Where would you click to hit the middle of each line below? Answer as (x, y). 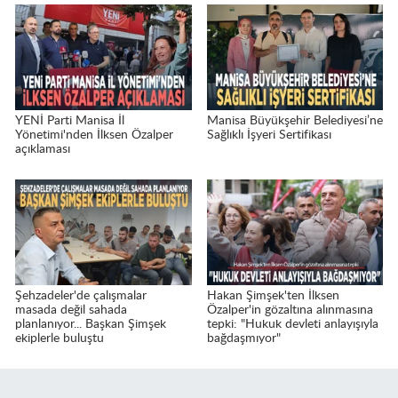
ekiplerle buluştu (60, 339)
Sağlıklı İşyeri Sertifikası (269, 135)
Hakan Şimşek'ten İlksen (273, 296)
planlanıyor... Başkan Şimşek (91, 325)
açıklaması (43, 150)
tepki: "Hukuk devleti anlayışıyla (292, 325)
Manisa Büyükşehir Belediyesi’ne (295, 121)
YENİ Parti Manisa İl (70, 121)
